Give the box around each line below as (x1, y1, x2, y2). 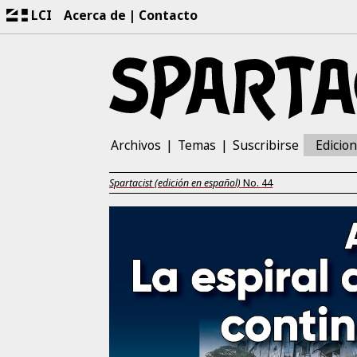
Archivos (111, 136, 162, 155)
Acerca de (64, 6, 127, 24)
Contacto (139, 6, 198, 24)
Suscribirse (232, 136, 299, 155)
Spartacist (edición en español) (109, 176, 241, 190)
